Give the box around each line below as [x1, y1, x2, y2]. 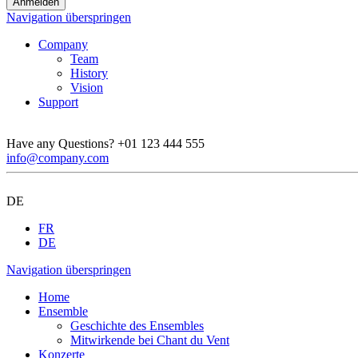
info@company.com [6, 151, 109, 165]
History [70, 66, 108, 81]
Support [38, 95, 78, 109]
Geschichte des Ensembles [70, 319, 204, 333]
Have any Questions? [6, 137, 117, 151]
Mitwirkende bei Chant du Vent [70, 333, 229, 348]
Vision [70, 81, 103, 95]
